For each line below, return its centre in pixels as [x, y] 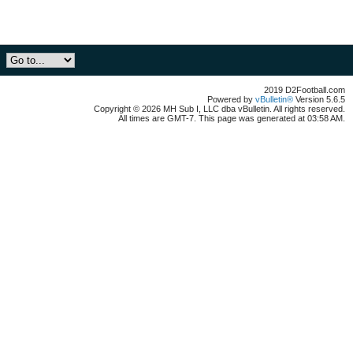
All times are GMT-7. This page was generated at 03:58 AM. [232, 118]
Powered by [231, 99]
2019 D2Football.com [305, 90]
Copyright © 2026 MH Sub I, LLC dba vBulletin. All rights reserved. [219, 109]
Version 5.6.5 [319, 99]
